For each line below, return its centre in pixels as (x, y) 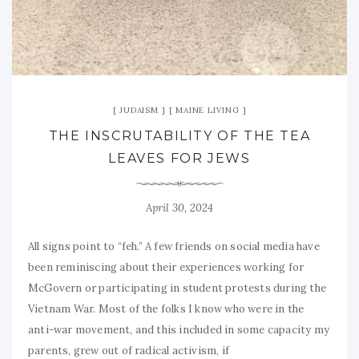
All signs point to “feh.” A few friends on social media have (174, 247)
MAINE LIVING (208, 111)
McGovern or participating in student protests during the (177, 288)
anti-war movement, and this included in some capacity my (179, 330)
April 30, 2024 (179, 208)
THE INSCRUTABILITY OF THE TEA (179, 136)
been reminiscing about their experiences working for (166, 268)
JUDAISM (139, 111)
